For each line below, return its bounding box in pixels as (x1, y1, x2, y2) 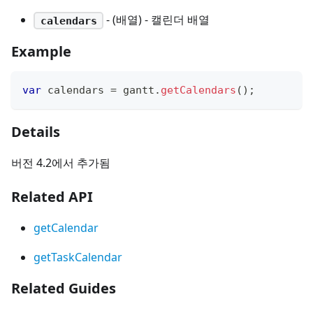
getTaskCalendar (34, 249, 122, 265)
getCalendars (161, 83, 236, 96)
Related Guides (11, 278, 116, 298)
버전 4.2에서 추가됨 (11, 154, 110, 170)
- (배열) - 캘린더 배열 (103, 12, 210, 27)
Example (11, 41, 71, 61)
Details (11, 122, 60, 141)
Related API (11, 187, 93, 206)
